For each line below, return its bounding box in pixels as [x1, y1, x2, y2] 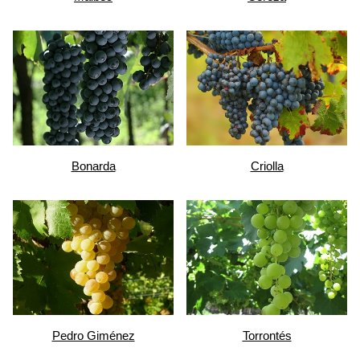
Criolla [250, 158, 284, 173]
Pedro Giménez [51, 328, 135, 342]
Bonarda [71, 158, 116, 173]
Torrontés [242, 328, 292, 342]
